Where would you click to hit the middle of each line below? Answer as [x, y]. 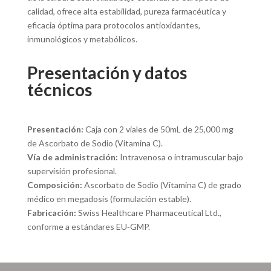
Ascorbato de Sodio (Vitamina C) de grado [162, 185]
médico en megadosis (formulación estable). [109, 199]
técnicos [59, 90]
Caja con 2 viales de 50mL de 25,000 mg [158, 129]
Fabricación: [51, 213]
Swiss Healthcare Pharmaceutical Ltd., [149, 213]
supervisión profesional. [72, 171]
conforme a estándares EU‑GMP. [88, 227]
